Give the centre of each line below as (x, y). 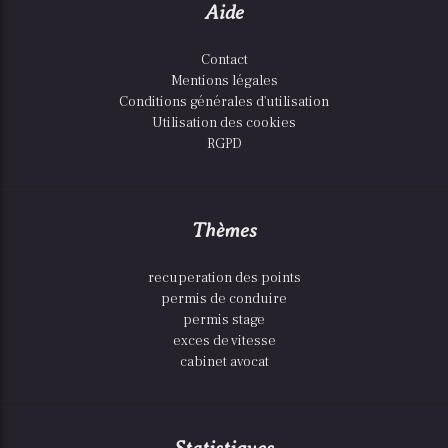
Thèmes (224, 230)
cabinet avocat (224, 361)
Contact (224, 59)
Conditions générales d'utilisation (224, 101)
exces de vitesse (224, 340)
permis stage (224, 319)
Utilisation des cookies (224, 122)
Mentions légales (224, 80)
